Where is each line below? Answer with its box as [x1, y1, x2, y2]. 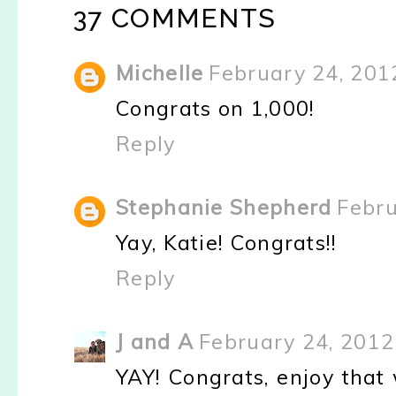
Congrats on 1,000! [116, 95, 316, 121]
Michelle [116, 59, 204, 86]
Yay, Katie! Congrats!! [116, 229, 338, 255]
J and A [116, 329, 194, 355]
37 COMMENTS [73, 2, 277, 34]
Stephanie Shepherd [116, 194, 332, 220]
